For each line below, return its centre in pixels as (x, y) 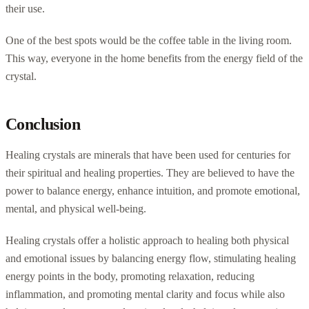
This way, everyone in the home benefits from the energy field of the (154, 58)
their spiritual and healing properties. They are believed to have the (150, 172)
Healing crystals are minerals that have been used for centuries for (148, 154)
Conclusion (43, 124)
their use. (25, 8)
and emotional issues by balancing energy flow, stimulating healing (151, 258)
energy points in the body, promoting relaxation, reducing (130, 276)
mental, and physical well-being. (76, 208)
